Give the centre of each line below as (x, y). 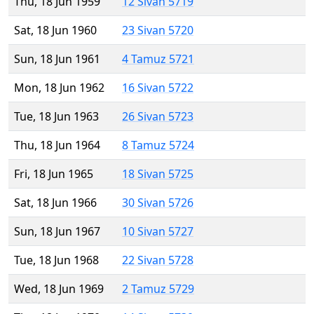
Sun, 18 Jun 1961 (57, 59)
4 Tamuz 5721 (158, 59)
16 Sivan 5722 (158, 88)
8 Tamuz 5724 (158, 145)
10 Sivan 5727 (158, 232)
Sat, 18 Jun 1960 (55, 30)
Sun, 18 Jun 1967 (57, 232)
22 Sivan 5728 (158, 260)
